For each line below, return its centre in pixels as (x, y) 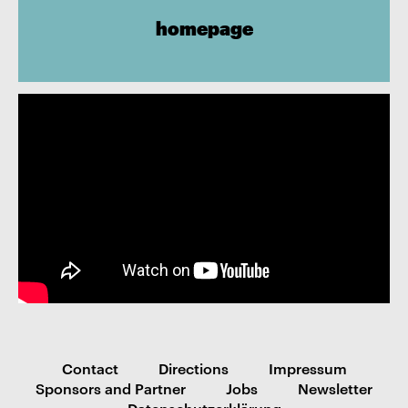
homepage (204, 27)
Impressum (307, 367)
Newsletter (335, 388)
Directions (193, 367)
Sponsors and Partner (111, 388)
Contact (90, 367)
